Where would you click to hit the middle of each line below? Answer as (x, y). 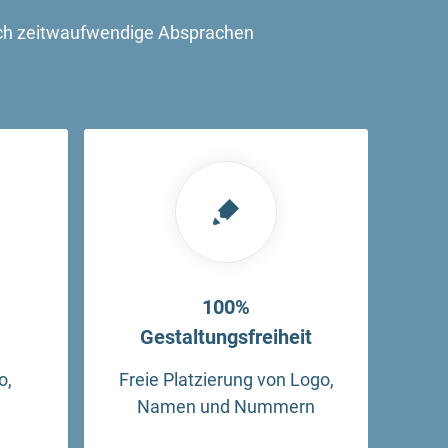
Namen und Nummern (226, 406)
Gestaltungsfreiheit (226, 337)
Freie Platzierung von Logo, (226, 379)
